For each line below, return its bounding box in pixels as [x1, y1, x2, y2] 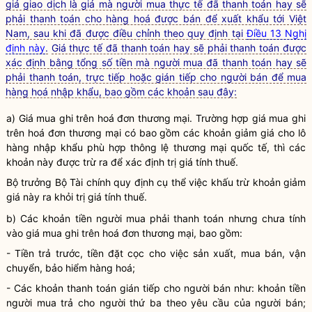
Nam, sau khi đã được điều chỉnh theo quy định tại [6, 27, 247, 39]
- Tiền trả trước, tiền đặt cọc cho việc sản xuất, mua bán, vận [6, 247, 306, 259]
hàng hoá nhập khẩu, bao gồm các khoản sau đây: [6, 86, 237, 97]
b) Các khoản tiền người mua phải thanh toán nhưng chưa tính [6, 212, 306, 224]
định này [6, 42, 45, 54]
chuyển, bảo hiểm [6, 262, 90, 274]
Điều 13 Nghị [246, 27, 307, 39]
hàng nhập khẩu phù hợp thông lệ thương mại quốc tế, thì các [6, 141, 306, 153]
